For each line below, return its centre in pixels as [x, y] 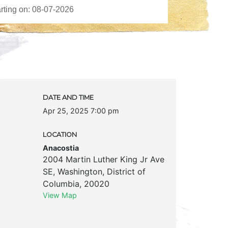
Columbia [61, 183]
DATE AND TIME [68, 97]
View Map [60, 195]
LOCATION [60, 134]
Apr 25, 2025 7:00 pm [81, 110]
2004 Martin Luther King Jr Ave [103, 159]
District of [126, 171]
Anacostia [61, 148]
